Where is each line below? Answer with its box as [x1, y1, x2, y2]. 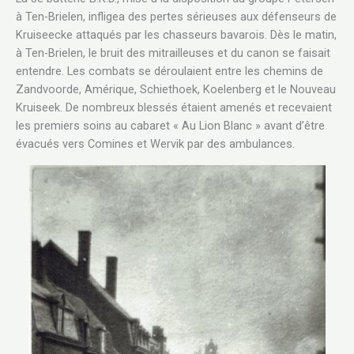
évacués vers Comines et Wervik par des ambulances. [16, 137, 295, 152]
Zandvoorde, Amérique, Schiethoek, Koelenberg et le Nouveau [16, 82, 336, 97]
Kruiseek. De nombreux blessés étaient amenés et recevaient [16, 100, 332, 115]
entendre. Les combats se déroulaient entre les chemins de [16, 64, 323, 79]
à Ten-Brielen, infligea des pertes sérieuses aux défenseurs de [16, 9, 337, 24]
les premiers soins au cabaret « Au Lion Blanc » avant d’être [16, 119, 325, 134]
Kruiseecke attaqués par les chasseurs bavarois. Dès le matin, [16, 28, 337, 43]
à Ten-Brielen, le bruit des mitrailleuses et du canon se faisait [16, 46, 330, 61]
